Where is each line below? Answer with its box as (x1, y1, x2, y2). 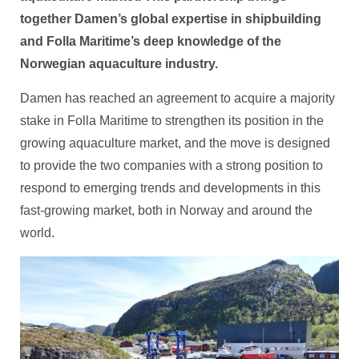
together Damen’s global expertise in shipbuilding (20, 11, 321, 26)
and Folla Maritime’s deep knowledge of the (20, 34, 281, 48)
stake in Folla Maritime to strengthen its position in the (20, 113, 324, 127)
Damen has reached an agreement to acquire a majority (20, 91, 335, 105)
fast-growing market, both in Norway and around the (20, 203, 313, 217)
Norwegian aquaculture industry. (20, 56, 218, 71)
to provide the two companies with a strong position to (20, 158, 323, 172)
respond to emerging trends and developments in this (20, 180, 321, 195)
